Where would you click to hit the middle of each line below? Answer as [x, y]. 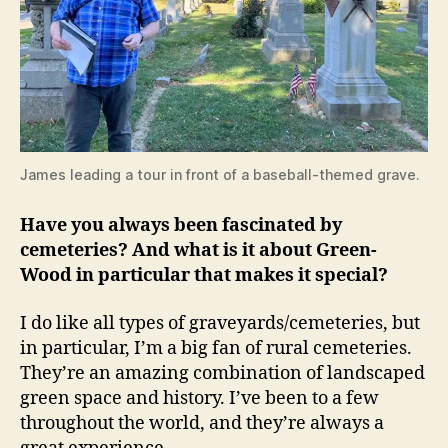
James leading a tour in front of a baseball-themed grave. [220, 175]
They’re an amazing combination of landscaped [222, 373]
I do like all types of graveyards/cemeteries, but [220, 323]
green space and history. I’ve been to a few [199, 398]
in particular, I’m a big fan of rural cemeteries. [216, 348]
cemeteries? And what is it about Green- [198, 251]
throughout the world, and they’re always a [202, 423]
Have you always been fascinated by [181, 226]
